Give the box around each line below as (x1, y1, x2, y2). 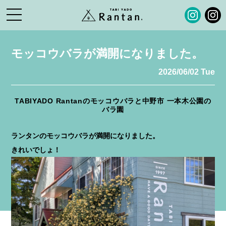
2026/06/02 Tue (158, 67, 215, 77)
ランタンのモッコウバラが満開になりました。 (11, 132, 160, 140)
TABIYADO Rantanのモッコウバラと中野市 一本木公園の (15, 97, 211, 105)
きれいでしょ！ (11, 146, 61, 154)
